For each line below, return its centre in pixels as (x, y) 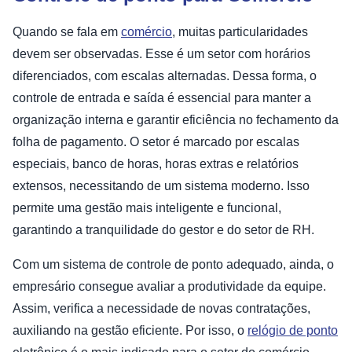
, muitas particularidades (240, 32)
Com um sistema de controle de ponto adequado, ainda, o (173, 265)
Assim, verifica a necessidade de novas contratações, (161, 309)
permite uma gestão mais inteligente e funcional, (147, 208)
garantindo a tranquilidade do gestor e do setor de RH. (165, 230)
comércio (147, 32)
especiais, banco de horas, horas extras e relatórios (156, 164)
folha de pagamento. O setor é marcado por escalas (156, 142)
